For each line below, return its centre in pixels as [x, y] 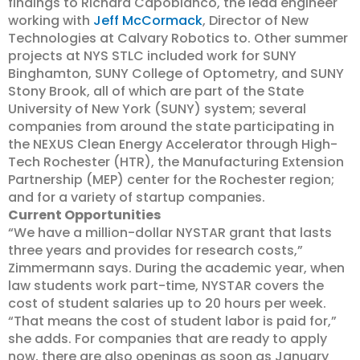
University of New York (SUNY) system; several [157, 109]
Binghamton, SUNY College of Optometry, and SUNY [176, 74]
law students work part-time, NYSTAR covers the [166, 286]
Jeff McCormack [148, 20]
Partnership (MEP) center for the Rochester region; [171, 180]
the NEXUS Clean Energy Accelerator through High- [173, 144]
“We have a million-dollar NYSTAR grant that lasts [170, 233]
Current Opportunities [84, 215]
